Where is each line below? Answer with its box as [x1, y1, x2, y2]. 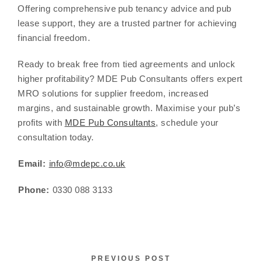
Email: [18, 158, 49, 168]
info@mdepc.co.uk [49, 158, 126, 168]
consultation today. [18, 132, 96, 142]
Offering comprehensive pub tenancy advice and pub [18, 4, 232, 13]
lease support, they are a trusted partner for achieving [18, 18, 237, 28]
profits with [18, 118, 65, 127]
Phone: [18, 185, 52, 195]
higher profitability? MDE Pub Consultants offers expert [18, 74, 243, 84]
